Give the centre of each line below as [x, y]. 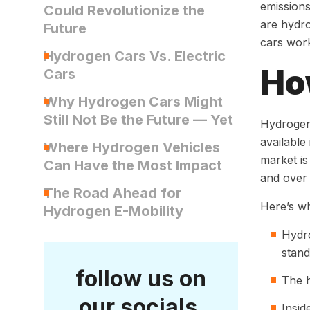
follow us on [140, 278]
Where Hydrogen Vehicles [132, 147]
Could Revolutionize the [124, 10]
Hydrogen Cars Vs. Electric [135, 56]
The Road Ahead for [112, 193]
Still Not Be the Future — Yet [138, 119]
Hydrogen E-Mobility [113, 211]
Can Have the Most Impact [133, 165]
